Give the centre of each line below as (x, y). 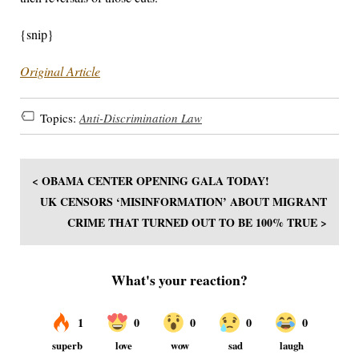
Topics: (60, 117)
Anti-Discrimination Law (141, 117)
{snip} (37, 34)
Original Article (60, 71)
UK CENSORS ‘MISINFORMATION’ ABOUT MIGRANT (184, 202)
